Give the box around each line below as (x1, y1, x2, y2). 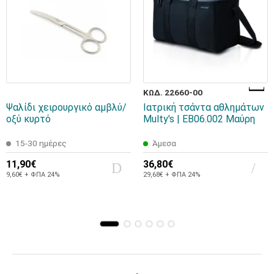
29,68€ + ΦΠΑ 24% (143, 170, 201, 179)
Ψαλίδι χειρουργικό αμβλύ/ (6, 102, 127, 114)
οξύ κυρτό (6, 113, 51, 125)
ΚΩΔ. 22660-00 (143, 87, 202, 98)
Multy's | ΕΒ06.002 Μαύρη (143, 113, 255, 125)
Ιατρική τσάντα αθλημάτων (143, 102, 264, 114)
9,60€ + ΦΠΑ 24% (6, 170, 60, 179)
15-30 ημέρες (15, 138, 67, 149)
